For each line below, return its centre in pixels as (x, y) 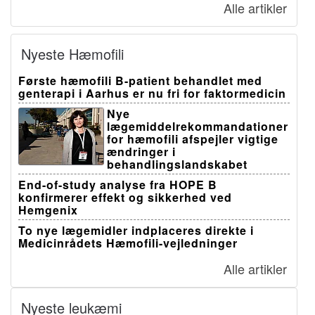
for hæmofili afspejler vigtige (193, 139)
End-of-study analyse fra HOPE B (118, 185)
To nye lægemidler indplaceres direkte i (136, 231)
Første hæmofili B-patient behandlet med (140, 81)
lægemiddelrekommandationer (198, 127)
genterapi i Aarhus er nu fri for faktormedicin (152, 94)
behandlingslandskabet (177, 165)
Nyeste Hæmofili (72, 54)
